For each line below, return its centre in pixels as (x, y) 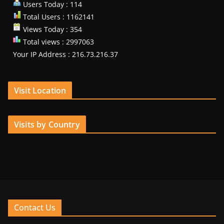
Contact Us (35, 208)
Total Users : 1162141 (58, 17)
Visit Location (40, 91)
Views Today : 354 (51, 29)
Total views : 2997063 (57, 42)
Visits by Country (47, 125)
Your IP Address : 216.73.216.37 (65, 54)
